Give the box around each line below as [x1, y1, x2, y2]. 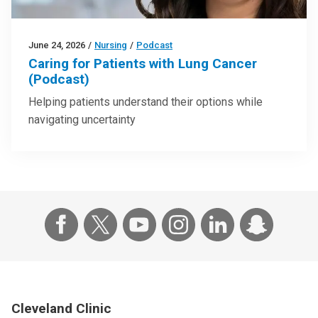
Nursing [94, 39, 127, 50]
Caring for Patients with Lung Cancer [28, 55, 257, 72]
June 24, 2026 [28, 39, 85, 50]
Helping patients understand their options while [28, 94, 263, 109]
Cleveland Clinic [11, 300, 111, 317]
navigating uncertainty [28, 112, 136, 126]
